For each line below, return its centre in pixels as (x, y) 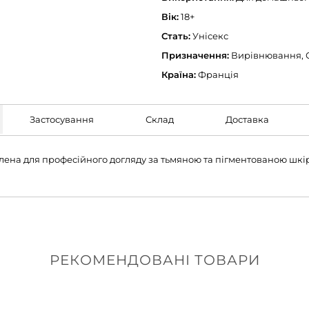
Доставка (247, 120)
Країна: (179, 75)
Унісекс (209, 36)
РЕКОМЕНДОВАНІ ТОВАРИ (154, 260)
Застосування (61, 120)
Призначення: (195, 56)
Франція (217, 75)
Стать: (176, 36)
